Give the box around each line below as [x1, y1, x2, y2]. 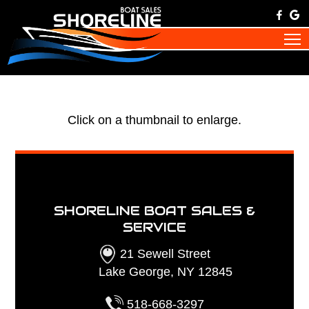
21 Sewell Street [117, 246, 210, 261]
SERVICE [123, 218, 186, 235]
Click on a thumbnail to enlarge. [68, 112, 241, 127]
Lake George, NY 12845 [94, 264, 232, 279]
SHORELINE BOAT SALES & [54, 201, 255, 219]
